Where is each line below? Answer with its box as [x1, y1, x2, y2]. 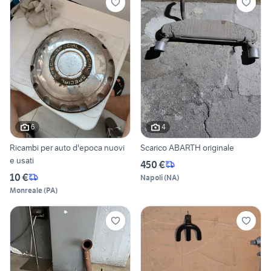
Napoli [140, 172, 163, 182]
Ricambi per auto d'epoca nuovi [10, 142, 125, 153]
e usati [10, 154, 34, 166]
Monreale [10, 185, 42, 195]
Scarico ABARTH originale [140, 142, 234, 153]
